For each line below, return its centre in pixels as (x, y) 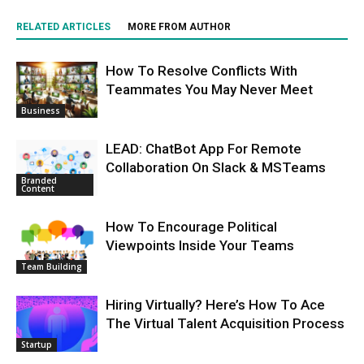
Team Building (52, 267)
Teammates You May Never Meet (209, 90)
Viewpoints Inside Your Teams (200, 246)
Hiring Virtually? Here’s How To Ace (215, 305)
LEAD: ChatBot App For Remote (204, 149)
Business (41, 111)
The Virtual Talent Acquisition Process (225, 324)
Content (38, 189)
